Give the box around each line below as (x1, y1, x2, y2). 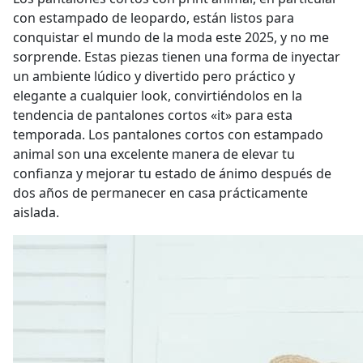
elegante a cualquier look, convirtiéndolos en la (13, 87, 302, 105)
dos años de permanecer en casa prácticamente (13, 184, 308, 202)
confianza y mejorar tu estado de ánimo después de (13, 164, 331, 182)
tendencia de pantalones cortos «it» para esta (13, 106, 293, 124)
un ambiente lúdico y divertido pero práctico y (13, 67, 295, 85)
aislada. (13, 203, 59, 221)
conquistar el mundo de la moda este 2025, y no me (13, 28, 329, 46)
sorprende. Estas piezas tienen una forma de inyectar (13, 48, 340, 66)
